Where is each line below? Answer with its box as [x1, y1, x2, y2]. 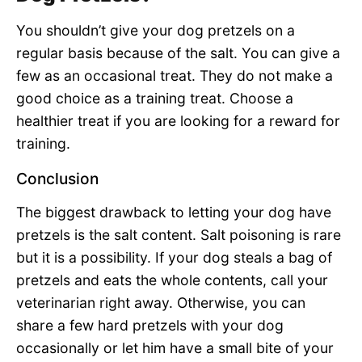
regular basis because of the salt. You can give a [16, 44, 340, 62]
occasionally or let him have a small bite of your [16, 339, 334, 356]
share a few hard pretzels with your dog [16, 316, 284, 334]
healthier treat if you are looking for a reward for [16, 112, 340, 130]
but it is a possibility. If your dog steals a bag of [16, 248, 332, 266]
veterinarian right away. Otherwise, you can [16, 293, 305, 311]
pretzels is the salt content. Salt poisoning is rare [16, 225, 341, 243]
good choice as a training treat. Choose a [16, 90, 293, 107]
